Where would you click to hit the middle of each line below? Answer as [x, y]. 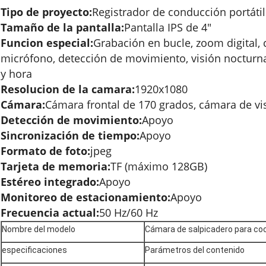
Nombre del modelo [39, 229]
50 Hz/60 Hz [129, 212]
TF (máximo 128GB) [159, 166]
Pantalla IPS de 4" [168, 27]
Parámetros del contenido [195, 250]
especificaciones [34, 250]
